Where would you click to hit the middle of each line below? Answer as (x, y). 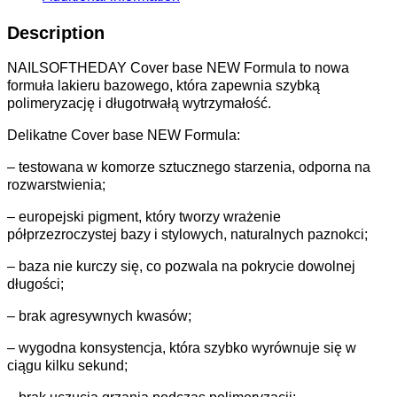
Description (56, 32)
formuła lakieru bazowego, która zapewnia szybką (163, 86)
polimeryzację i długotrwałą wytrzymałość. (139, 104)
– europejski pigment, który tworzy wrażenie (144, 217)
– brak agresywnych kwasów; (99, 316)
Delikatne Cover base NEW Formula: (124, 136)
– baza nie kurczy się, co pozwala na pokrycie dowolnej (181, 267)
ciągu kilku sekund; (67, 366)
